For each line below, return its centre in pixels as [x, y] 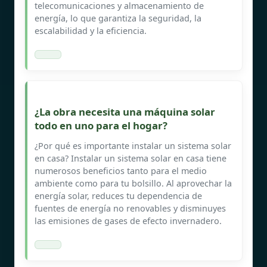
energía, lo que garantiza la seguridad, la [118, 18]
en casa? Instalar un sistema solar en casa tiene [131, 158]
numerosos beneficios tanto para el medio [121, 170]
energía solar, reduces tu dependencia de [118, 195]
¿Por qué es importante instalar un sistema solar [133, 145]
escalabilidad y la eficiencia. [91, 30]
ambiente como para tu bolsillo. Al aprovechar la [133, 183]
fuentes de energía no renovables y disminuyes [130, 208]
